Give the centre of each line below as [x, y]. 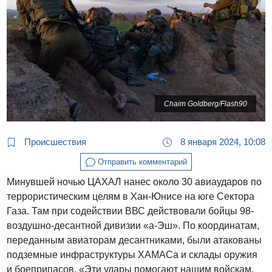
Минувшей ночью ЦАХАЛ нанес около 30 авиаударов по [134, 182]
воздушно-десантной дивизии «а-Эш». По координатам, [133, 226]
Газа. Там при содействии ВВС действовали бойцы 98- [131, 211]
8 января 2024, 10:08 [221, 141]
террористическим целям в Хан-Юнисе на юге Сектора [131, 197]
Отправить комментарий [141, 161]
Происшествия [54, 141]
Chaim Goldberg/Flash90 [205, 104]
